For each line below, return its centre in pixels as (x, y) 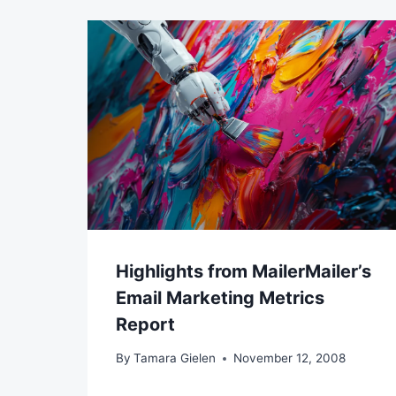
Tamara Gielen (175, 358)
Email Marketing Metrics (220, 297)
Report (145, 324)
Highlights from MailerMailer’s (244, 271)
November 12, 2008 (290, 358)
